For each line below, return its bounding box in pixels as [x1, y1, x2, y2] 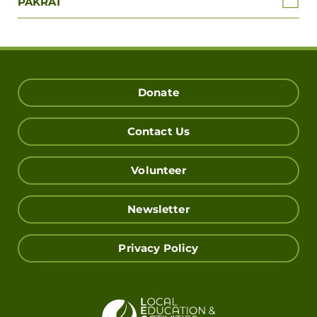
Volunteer [131, 164, 186, 178]
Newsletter [127, 203, 190, 217]
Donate [138, 86, 179, 100]
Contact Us [127, 125, 190, 139]
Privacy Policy [118, 242, 199, 255]
